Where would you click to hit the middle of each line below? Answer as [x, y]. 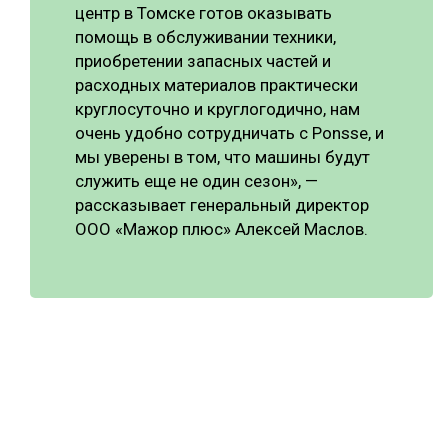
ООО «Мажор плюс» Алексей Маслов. [221, 228]
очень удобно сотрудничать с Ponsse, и [229, 132]
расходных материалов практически [216, 84]
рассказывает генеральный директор [222, 204]
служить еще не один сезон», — [196, 180]
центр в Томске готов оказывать [203, 12]
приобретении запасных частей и [203, 60]
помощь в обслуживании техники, [205, 36]
